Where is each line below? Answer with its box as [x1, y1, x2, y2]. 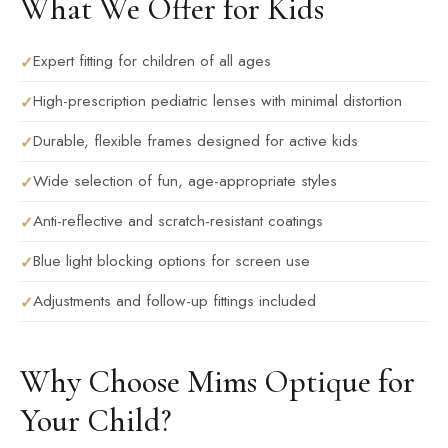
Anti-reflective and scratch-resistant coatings [33, 209, 323, 232]
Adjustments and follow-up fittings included [33, 289, 316, 312]
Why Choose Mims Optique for [20, 362, 415, 401]
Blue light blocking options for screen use [33, 249, 310, 272]
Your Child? [20, 401, 171, 440]
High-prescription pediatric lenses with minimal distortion [33, 89, 402, 112]
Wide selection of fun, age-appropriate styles [33, 169, 337, 192]
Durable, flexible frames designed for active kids [33, 129, 358, 152]
